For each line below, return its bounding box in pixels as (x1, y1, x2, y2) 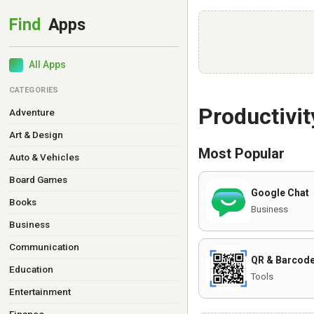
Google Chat (251, 187, 309, 198)
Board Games (8, 174, 67, 185)
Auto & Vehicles (8, 151, 79, 163)
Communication (8, 241, 79, 252)
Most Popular (198, 144, 285, 162)
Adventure (8, 107, 55, 118)
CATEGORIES (8, 86, 59, 95)
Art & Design (8, 129, 63, 140)
